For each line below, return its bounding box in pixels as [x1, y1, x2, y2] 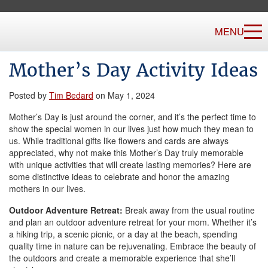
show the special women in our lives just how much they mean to [9, 123, 254, 135]
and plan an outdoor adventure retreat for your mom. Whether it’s [9, 216, 257, 228]
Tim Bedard [49, 89, 93, 101]
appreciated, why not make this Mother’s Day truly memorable [9, 147, 243, 159]
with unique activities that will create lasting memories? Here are [9, 159, 251, 170]
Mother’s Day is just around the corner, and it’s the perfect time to [9, 111, 256, 123]
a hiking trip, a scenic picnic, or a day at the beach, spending [9, 228, 237, 240]
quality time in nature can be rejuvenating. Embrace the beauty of [9, 240, 256, 252]
